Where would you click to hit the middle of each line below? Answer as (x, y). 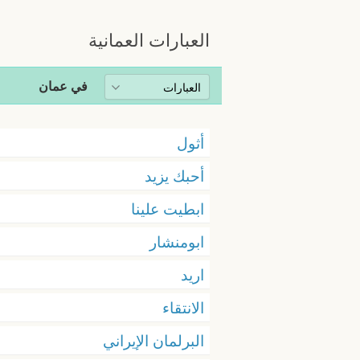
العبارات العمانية (149, 40)
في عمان (63, 86)
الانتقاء (183, 307)
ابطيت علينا (168, 209)
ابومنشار (177, 241)
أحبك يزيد (174, 176)
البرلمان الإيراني (153, 340)
